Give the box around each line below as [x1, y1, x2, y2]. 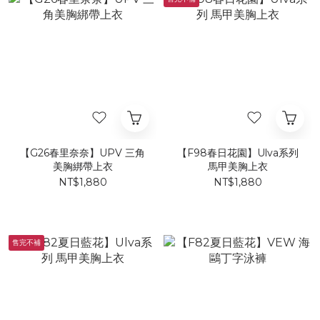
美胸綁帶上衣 [52, 160, 113, 173]
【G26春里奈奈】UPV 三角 [20, 146, 145, 159]
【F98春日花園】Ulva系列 [176, 146, 299, 159]
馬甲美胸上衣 [207, 160, 268, 173]
